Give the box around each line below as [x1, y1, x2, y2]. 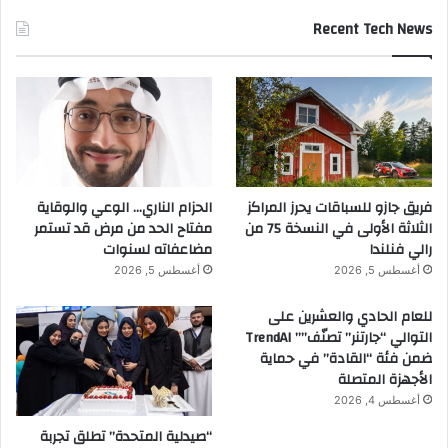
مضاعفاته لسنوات [102, 236, 212, 263]
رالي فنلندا [369, 236, 432, 263]
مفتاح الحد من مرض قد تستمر [33, 215, 212, 242]
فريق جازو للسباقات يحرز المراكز [247, 194, 432, 221]
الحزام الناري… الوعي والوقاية [36, 194, 212, 221]
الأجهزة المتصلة [338, 366, 432, 393]
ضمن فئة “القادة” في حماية [260, 345, 432, 372]
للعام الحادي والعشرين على [268, 303, 432, 330]
